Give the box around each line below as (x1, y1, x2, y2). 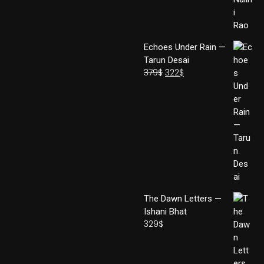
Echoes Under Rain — (144, 42, 226, 52)
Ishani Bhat (144, 206, 187, 217)
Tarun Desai (144, 55, 189, 65)
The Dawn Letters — (144, 193, 222, 204)
